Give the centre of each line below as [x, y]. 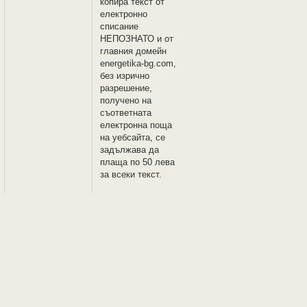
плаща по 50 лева [138, 162]
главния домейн [134, 51]
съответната [126, 113]
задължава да [130, 150]
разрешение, [126, 88]
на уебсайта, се [133, 137]
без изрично [125, 76]
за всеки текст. [131, 174]
